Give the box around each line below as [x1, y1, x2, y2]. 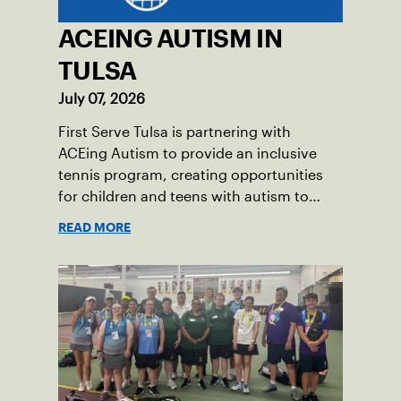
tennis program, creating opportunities [58, 166, 323, 183]
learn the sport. [58, 209, 162, 226]
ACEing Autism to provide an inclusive [58, 145, 317, 161]
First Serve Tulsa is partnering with [58, 124, 291, 140]
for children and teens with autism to [58, 188, 309, 204]
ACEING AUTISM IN [58, 29, 282, 47]
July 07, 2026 [58, 90, 145, 107]
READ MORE [58, 222, 131, 232]
